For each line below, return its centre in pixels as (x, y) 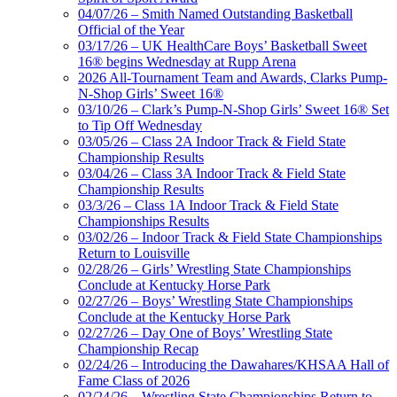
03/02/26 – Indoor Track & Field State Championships (230, 237)
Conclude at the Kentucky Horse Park (184, 317)
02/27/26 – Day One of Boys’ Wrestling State (205, 333)
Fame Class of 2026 (134, 381)
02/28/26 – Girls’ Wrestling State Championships (214, 269)
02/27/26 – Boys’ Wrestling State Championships (215, 301)
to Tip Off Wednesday (140, 126)
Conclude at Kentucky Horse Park (174, 285)
